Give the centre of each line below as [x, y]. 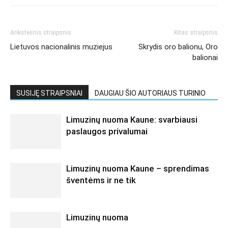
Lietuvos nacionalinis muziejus [61, 47]
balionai [205, 58]
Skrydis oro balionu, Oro [178, 47]
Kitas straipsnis [196, 33]
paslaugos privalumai [107, 132]
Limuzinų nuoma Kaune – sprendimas [138, 169]
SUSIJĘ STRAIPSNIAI [49, 93]
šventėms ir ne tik [101, 180]
